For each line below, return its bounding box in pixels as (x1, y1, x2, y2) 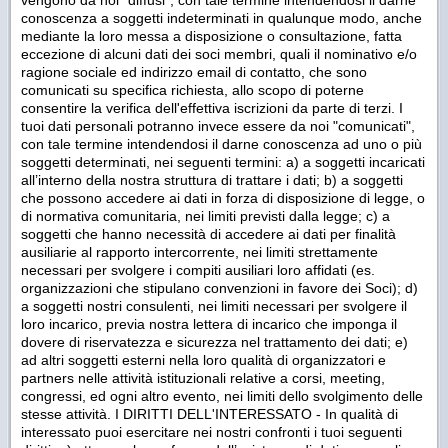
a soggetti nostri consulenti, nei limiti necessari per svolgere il (21, 297, 407, 314)
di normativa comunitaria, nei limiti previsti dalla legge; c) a (21, 207, 390, 224)
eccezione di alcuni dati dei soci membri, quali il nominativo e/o (21, 45, 417, 62)
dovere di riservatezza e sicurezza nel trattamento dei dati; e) (21, 333, 408, 350)
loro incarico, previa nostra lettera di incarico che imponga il (21, 315, 397, 332)
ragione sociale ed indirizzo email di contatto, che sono (21, 63, 367, 80)
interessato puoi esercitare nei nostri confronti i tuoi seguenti (21, 423, 402, 440)
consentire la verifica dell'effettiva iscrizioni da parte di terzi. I (21, 99, 403, 116)
